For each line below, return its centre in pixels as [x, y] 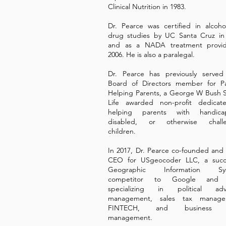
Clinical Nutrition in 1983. [147, 7]
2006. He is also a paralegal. [151, 54]
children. [122, 131]
